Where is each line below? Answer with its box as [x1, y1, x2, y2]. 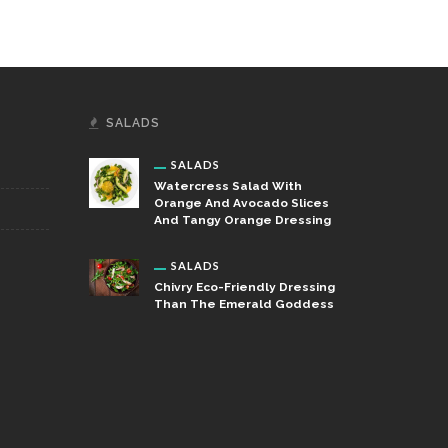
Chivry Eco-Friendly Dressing [153, 279, 335, 294]
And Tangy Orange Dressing [153, 212, 331, 227]
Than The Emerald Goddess [153, 296, 334, 311]
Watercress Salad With [153, 178, 302, 193]
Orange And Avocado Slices [153, 195, 329, 210]
